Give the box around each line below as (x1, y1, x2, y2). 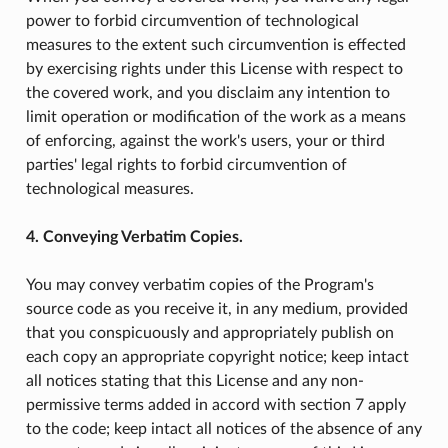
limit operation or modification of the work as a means (25, 108, 406, 125)
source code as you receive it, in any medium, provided (25, 300, 408, 317)
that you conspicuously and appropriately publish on (25, 324, 394, 341)
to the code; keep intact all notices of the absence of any (25, 420, 422, 437)
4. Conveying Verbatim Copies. (25, 228, 243, 245)
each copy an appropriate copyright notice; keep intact (25, 348, 409, 365)
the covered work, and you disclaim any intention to (25, 84, 390, 101)
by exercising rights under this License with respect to (25, 60, 403, 77)
